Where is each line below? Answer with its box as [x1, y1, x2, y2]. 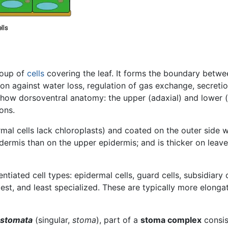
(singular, [33, 214, 72, 225]
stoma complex [140, 214, 202, 225]
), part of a [96, 214, 140, 225]
